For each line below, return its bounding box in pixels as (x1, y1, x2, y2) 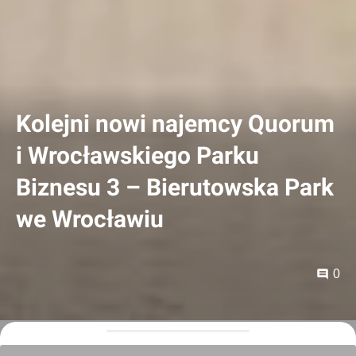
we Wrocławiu (16, 205, 164, 233)
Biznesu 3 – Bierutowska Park (16, 173, 334, 201)
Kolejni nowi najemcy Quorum (16, 110, 335, 137)
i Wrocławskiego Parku (16, 141, 259, 169)
